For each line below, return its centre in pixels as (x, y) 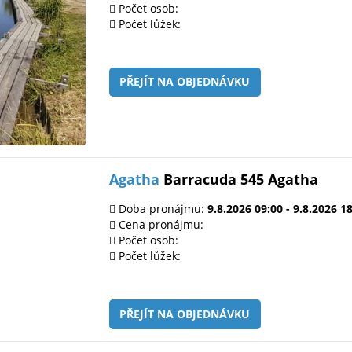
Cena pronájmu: (159, 224)
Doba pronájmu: (161, 208)
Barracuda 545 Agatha (239, 179)
